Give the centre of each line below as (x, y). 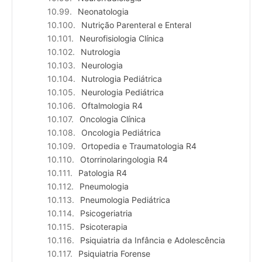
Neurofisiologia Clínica (122, 39)
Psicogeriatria (106, 213)
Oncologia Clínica (113, 119)
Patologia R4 (103, 173)
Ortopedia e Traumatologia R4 (139, 146)
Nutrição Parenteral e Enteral (136, 25)
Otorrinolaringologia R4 (124, 160)
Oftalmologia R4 (112, 106)
